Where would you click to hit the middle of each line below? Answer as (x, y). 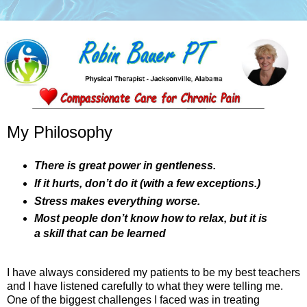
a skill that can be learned (100, 234)
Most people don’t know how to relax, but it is (150, 219)
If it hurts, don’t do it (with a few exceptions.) (147, 183)
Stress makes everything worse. (117, 201)
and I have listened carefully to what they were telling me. (145, 286)
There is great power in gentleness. (125, 165)
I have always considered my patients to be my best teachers (153, 273)
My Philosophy (60, 132)
